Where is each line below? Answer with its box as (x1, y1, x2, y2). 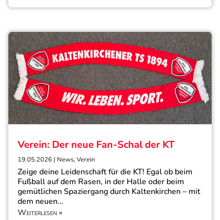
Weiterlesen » (18, 207, 62, 219)
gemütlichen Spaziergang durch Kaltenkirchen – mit (18, 186, 200, 197)
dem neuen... (18, 196, 63, 207)
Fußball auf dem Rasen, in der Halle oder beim (18, 176, 184, 188)
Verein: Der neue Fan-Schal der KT (18, 138, 174, 152)
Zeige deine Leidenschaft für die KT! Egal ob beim (18, 166, 192, 178)
